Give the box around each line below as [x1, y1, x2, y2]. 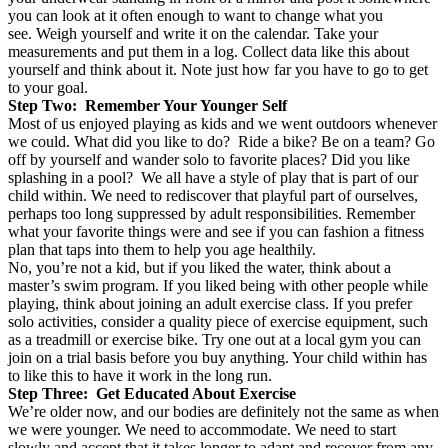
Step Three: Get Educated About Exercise [8, 384, 296, 402]
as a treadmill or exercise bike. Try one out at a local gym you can [8, 330, 421, 348]
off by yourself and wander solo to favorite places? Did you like [8, 150, 410, 168]
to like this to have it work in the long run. [8, 366, 272, 384]
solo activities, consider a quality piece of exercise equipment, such [8, 312, 428, 330]
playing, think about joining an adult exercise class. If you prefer [8, 294, 412, 312]
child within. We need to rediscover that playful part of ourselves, [8, 186, 418, 204]
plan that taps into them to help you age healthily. [8, 240, 316, 258]
